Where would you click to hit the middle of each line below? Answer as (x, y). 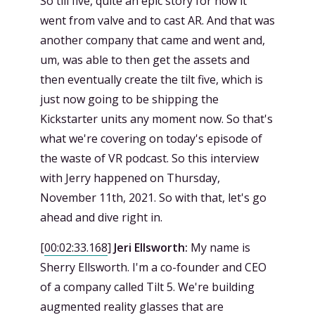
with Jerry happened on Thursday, (130, 178)
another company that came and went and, (153, 40)
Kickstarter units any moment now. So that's (156, 119)
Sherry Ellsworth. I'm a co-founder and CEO (153, 267)
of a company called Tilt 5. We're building (147, 287)
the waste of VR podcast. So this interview (149, 158)
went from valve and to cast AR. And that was (157, 20)
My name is (219, 247)
